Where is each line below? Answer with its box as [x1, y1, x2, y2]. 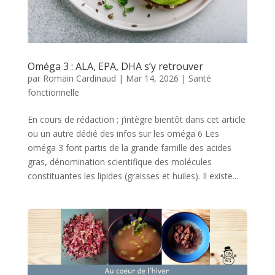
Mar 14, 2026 [125, 72, 179, 84]
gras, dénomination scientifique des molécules [27, 155, 212, 168]
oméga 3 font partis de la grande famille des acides [27, 141, 231, 153]
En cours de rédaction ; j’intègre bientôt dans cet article [27, 113, 246, 125]
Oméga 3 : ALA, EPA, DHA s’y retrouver [27, 59, 203, 73]
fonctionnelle [27, 86, 79, 98]
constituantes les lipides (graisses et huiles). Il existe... [27, 169, 238, 182]
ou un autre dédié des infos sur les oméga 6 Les [27, 127, 219, 139]
